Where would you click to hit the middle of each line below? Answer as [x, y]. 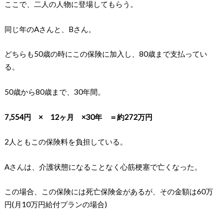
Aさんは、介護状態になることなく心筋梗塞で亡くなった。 [103, 166]
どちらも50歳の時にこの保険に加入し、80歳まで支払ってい [106, 54]
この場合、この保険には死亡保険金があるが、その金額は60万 [109, 192]
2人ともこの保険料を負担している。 [66, 142]
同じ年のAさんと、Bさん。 [50, 29]
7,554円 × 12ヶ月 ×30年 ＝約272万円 [78, 117]
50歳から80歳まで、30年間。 [55, 92]
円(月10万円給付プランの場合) [55, 204]
